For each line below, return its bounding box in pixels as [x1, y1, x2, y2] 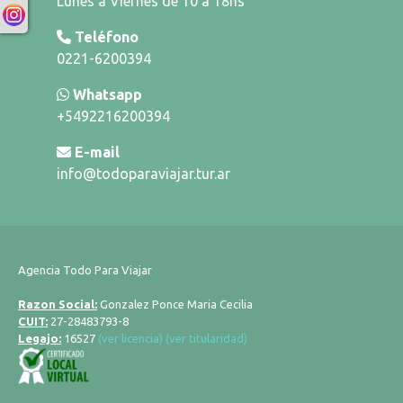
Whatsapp [73, 86, 142, 103]
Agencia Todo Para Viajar [18, 264, 152, 276]
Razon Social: [18, 298, 97, 310]
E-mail [75, 144, 120, 160]
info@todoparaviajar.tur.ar [57, 166, 230, 182]
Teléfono [75, 29, 139, 45]
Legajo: [18, 332, 61, 345]
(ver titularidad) [166, 332, 247, 345]
